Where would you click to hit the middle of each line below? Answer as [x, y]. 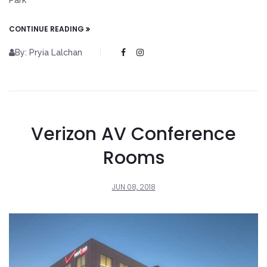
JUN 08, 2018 [133, 187]
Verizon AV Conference [133, 134]
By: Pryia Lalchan [49, 53]
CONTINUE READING [46, 29]
